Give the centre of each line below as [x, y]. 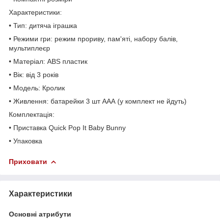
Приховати [28, 161]
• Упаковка [26, 141]
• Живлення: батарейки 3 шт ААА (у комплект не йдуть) [98, 101]
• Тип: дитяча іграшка [43, 25]
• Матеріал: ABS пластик [48, 61]
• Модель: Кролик [37, 88]
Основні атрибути [40, 214]
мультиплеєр [29, 48]
